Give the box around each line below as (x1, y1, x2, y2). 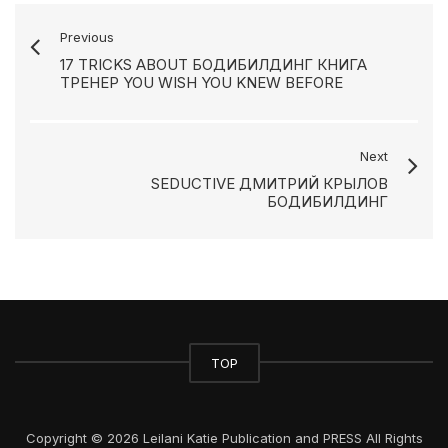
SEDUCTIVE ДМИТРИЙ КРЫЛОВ (151, 174, 388, 193)
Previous (60, 29, 114, 45)
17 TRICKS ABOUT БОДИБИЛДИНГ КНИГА (60, 55, 367, 74)
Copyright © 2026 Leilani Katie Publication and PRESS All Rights (25, 430, 423, 446)
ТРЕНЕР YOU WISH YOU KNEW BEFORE (60, 73, 343, 92)
